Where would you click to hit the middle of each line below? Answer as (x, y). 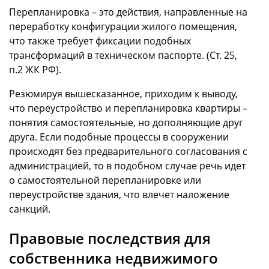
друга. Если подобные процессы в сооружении (119, 137)
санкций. (30, 209)
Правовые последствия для (110, 238)
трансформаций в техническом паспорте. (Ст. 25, (123, 55)
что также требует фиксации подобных (100, 41)
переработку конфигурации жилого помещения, (123, 26)
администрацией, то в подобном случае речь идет (127, 165)
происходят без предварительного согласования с (128, 151)
